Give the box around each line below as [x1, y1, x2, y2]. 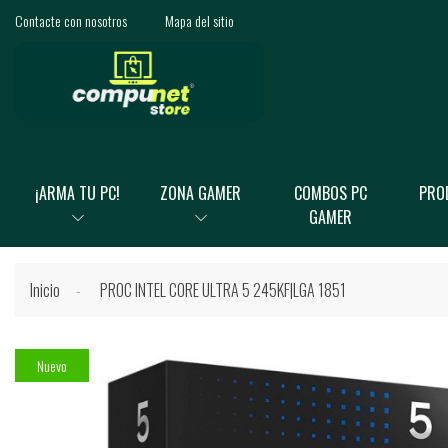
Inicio [30, 278, 60, 302]
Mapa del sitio [164, 9, 234, 31]
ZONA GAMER [160, 181, 242, 205]
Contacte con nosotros [15, 9, 127, 31]
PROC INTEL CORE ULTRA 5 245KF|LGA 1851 [100, 278, 346, 302]
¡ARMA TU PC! [35, 181, 121, 205]
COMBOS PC [293, 181, 367, 205]
